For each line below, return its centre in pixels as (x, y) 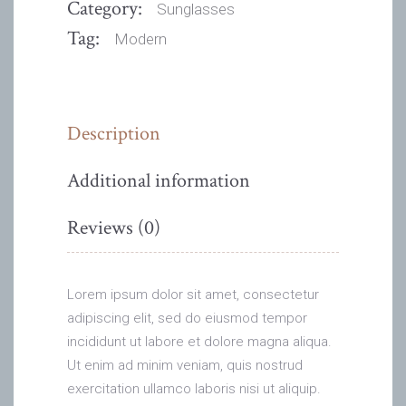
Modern (140, 39)
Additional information (159, 180)
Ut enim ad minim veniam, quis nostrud (185, 365)
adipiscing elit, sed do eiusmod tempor (187, 318)
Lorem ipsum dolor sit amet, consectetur (193, 294)
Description (114, 133)
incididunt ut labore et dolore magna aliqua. (199, 341)
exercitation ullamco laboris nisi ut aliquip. (194, 388)
